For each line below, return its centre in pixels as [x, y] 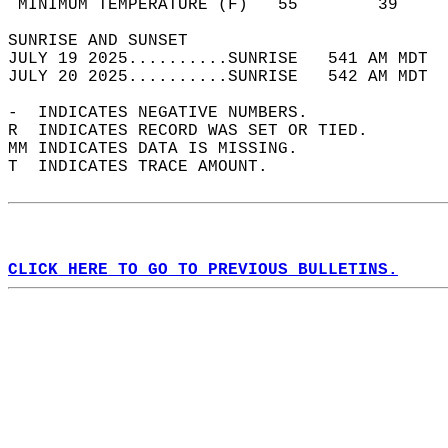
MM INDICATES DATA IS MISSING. [163, 149]
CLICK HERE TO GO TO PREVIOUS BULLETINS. [203, 270]
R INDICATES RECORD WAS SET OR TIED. [198, 131]
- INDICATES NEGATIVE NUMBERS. [168, 113]
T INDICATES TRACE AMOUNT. [148, 167]
